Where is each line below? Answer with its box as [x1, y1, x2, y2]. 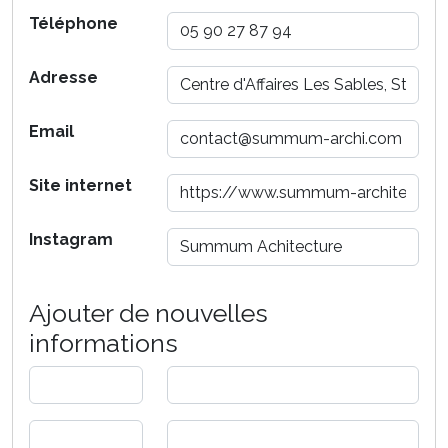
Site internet [29, 176, 132, 196]
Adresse [29, 68, 98, 88]
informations [29, 328, 178, 359]
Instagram [29, 230, 113, 250]
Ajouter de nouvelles [29, 298, 268, 329]
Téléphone [29, 14, 118, 34]
